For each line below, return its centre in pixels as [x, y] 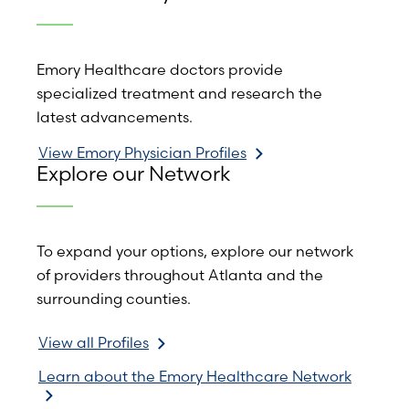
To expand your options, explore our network [195, 251]
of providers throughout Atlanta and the [180, 274]
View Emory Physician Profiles [142, 152]
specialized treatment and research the [179, 94]
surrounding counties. [114, 298]
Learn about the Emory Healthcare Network [195, 377]
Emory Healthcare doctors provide [160, 70]
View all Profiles [94, 342]
